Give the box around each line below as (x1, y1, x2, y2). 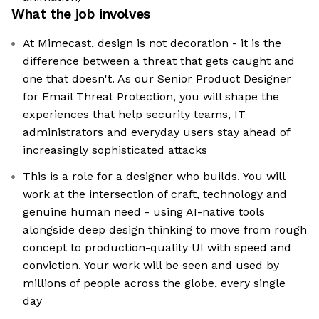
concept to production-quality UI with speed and (23, 241, 291, 255)
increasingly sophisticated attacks (23, 143, 207, 157)
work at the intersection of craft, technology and (23, 187, 287, 202)
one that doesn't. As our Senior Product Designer (23, 72, 291, 86)
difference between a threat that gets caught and (23, 54, 295, 68)
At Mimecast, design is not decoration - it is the (23, 36, 281, 51)
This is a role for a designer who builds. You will (23, 169, 286, 184)
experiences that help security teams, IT (23, 108, 246, 122)
